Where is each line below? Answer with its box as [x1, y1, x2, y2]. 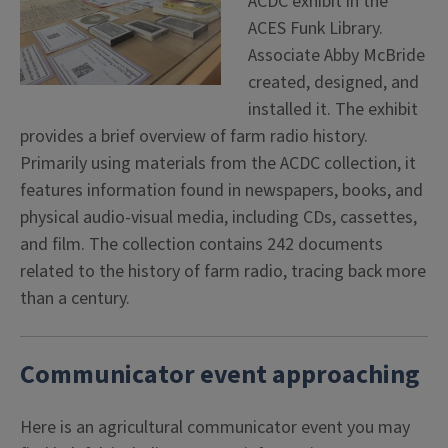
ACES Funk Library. [248, 16, 383, 41]
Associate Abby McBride [248, 43, 425, 68]
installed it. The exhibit [248, 97, 418, 122]
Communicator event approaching [20, 357, 419, 393]
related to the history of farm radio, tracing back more [20, 259, 426, 284]
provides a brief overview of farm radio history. [20, 124, 368, 149]
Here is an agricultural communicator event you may [20, 415, 410, 440]
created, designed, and [248, 70, 419, 95]
